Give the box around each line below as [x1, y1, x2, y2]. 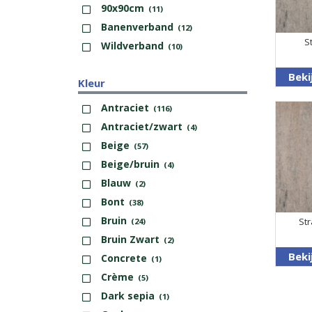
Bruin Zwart [101, 232, 159, 246]
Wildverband [101, 38, 164, 52]
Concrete [101, 251, 147, 265]
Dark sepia [101, 288, 155, 302]
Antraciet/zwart [101, 119, 182, 133]
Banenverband [101, 19, 173, 33]
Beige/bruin [101, 157, 159, 171]
